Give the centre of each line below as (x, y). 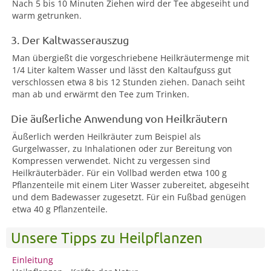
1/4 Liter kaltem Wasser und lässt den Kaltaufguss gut (122, 70)
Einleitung (33, 260)
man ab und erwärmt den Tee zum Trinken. (101, 94)
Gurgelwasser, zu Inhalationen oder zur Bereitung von (122, 149)
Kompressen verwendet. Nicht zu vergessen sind (111, 161)
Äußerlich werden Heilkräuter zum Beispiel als (106, 136)
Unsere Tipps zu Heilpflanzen (107, 237)
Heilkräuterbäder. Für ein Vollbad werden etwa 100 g (119, 173)
